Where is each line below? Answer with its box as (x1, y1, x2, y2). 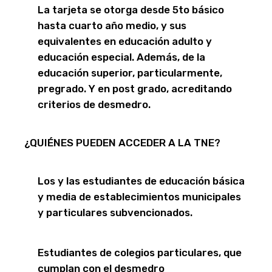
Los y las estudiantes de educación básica (38, 175, 245, 188)
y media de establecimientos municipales (38, 191, 241, 203)
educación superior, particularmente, (38, 67, 222, 80)
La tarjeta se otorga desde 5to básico (38, 4, 224, 16)
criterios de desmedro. (38, 98, 151, 111)
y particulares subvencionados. (38, 206, 192, 219)
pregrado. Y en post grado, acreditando (38, 83, 232, 95)
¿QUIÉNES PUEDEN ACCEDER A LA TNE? (24, 137, 220, 149)
